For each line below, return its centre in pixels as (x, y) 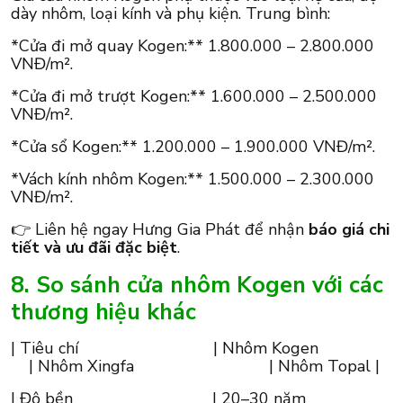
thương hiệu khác (103, 312)
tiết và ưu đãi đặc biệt (94, 248)
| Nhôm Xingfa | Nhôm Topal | (195, 367)
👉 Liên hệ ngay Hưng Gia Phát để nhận (160, 230)
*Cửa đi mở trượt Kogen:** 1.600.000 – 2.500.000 (194, 97)
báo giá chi (349, 230)
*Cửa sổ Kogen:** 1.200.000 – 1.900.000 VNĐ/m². (193, 147)
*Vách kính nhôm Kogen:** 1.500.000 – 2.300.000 (193, 179)
